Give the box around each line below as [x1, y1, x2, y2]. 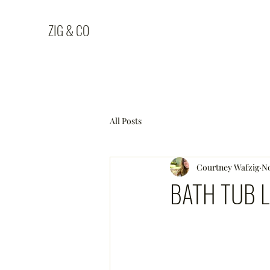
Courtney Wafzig [196, 161, 259, 173]
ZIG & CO [48, 20, 89, 40]
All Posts [110, 115, 142, 127]
